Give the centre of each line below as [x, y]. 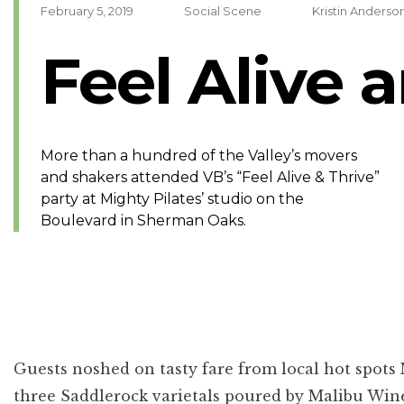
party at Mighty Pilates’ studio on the [172, 199]
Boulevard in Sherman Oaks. [143, 220]
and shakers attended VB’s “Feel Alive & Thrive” [210, 177]
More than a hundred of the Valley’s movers [199, 156]
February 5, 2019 [87, 11]
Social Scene [223, 11]
